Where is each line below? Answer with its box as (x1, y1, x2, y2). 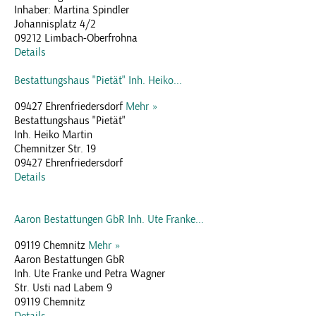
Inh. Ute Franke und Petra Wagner (14, 267, 165, 281)
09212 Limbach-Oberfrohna (14, 31, 138, 46)
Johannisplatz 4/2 (14, 17, 96, 32)
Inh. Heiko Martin (14, 128, 92, 142)
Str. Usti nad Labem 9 (14, 281, 112, 296)
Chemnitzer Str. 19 (14, 142, 96, 157)
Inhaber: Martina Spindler (14, 3, 129, 18)
